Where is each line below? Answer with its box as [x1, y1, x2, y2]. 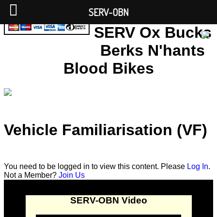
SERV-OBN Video [70, 195, 147, 205]
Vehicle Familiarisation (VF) [4, 121, 207, 139]
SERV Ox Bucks [93, 24, 212, 42]
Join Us [59, 170, 85, 179]
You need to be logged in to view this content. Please [4, 162, 187, 170]
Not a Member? [4, 170, 59, 179]
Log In [187, 162, 208, 170]
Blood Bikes [63, 60, 154, 77]
